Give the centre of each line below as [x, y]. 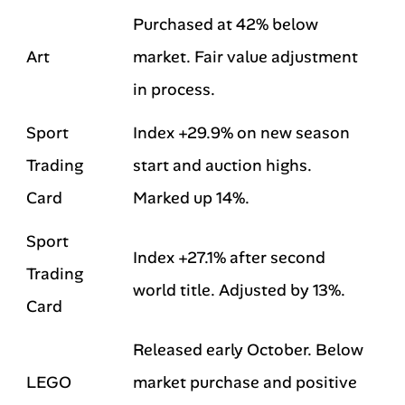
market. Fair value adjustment [245, 57]
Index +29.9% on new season [241, 133]
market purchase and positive [245, 382]
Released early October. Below [248, 350]
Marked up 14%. [191, 198]
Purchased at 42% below [226, 24]
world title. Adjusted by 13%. [239, 290]
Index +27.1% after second [229, 258]
